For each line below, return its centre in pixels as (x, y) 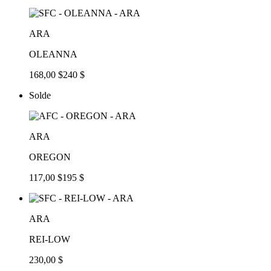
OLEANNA (53, 54)
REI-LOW (50, 239)
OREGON (50, 157)
